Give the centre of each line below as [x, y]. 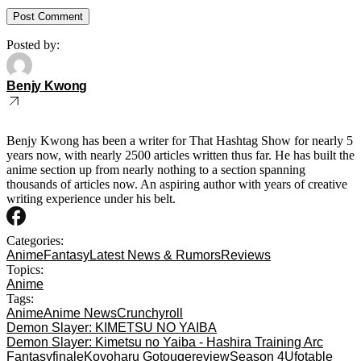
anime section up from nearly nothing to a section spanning [156, 169]
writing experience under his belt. [91, 198]
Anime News [80, 313]
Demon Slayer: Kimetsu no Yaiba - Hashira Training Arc [165, 342]
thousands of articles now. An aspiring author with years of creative [177, 184]
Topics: [25, 269]
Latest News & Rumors [155, 255]
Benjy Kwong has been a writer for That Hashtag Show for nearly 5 [180, 140]
